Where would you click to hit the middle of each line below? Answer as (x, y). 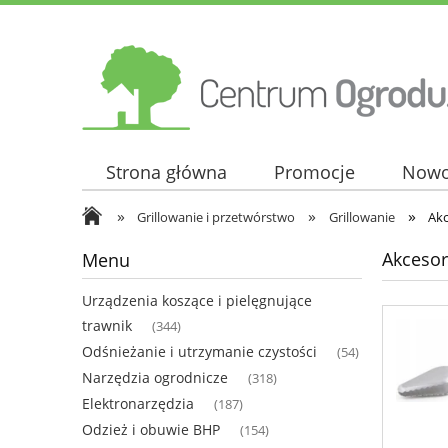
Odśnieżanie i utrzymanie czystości (199, 352)
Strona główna (166, 172)
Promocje (314, 172)
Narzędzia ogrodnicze (155, 378)
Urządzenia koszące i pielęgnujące (197, 301)
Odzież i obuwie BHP (151, 430)
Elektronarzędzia (138, 404)
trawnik (107, 326)
